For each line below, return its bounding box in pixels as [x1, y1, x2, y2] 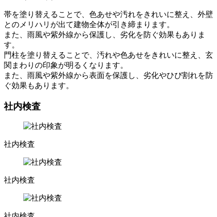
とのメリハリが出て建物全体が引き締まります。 [4, 20, 174, 29]
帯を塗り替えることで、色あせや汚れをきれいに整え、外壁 [4, 10, 213, 18]
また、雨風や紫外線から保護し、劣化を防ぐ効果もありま [4, 30, 205, 39]
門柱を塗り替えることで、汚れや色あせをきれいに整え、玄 [4, 50, 213, 59]
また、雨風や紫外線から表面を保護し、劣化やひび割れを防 [4, 71, 213, 79]
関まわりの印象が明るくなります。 [4, 61, 128, 69]
